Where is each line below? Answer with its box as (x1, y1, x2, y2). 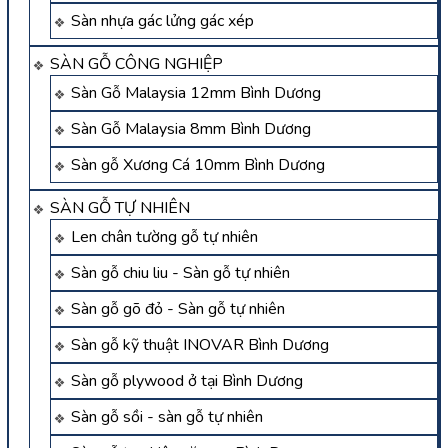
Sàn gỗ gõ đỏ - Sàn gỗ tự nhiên (71, 297, 285, 320)
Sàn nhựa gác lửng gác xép (71, 9, 254, 32)
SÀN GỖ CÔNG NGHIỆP (50, 52, 223, 75)
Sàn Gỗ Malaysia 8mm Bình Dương (71, 117, 311, 140)
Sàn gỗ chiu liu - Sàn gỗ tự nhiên (71, 261, 290, 284)
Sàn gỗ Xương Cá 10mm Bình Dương (71, 153, 325, 176)
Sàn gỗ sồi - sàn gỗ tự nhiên (71, 405, 263, 428)
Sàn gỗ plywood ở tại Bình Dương (71, 369, 303, 392)
